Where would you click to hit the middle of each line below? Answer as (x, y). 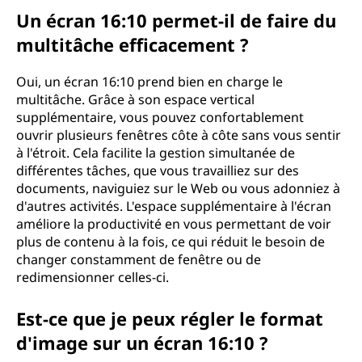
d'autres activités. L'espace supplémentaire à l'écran (174, 206)
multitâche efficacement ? (133, 44)
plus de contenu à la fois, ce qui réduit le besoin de (170, 242)
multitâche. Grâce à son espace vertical (135, 99)
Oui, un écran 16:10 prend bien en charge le (149, 82)
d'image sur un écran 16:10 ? (142, 343)
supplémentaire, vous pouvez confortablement (160, 117)
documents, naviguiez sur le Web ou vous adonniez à (178, 188)
